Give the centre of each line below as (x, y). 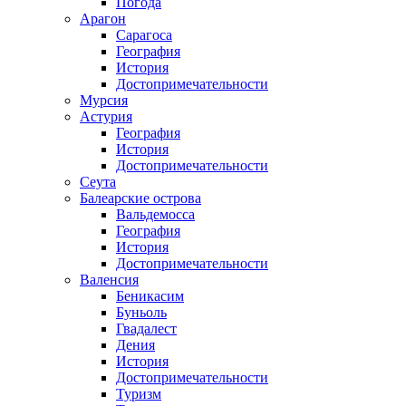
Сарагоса (144, 34)
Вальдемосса (155, 214)
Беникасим (150, 295)
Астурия (106, 116)
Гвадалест (146, 328)
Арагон (103, 18)
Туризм (139, 393)
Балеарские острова (140, 198)
